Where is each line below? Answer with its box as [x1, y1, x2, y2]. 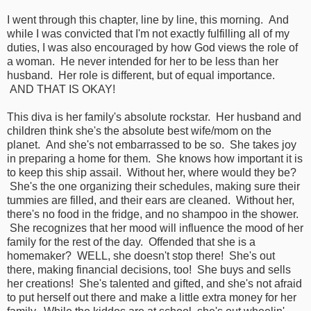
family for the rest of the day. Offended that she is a [7, 236, 255, 249]
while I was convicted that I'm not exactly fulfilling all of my [7, 28, 289, 40]
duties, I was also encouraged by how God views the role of [7, 42, 298, 54]
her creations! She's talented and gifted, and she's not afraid [7, 278, 302, 290]
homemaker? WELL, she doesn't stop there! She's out [7, 250, 275, 262]
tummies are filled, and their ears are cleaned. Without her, [7, 194, 294, 207]
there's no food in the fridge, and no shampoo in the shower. [7, 208, 299, 221]
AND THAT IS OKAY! [7, 83, 115, 96]
